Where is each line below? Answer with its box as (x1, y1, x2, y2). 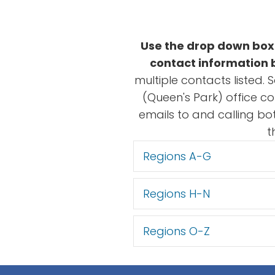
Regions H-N (143, 186, 210, 202)
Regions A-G (143, 149, 211, 165)
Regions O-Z (143, 223, 210, 239)
